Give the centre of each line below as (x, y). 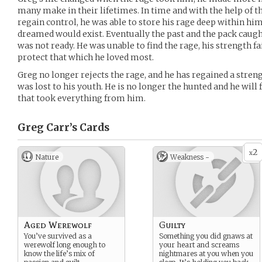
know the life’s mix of (59, 254)
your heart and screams (199, 245)
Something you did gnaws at (206, 236)
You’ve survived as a (58, 236)
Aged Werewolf (58, 225)
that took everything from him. (82, 98)
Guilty (172, 225)
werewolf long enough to (65, 245)
